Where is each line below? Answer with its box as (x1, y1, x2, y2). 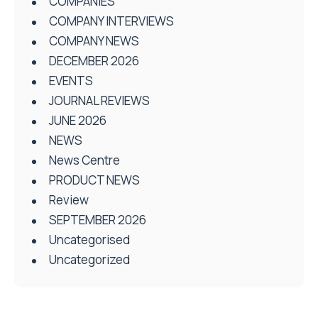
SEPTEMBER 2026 (49, 211, 146, 228)
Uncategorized (49, 251, 130, 268)
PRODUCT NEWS (49, 171, 140, 188)
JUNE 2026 (49, 111, 106, 128)
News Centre (49, 151, 120, 168)
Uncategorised (49, 231, 130, 248)
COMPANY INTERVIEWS (49, 12, 174, 29)
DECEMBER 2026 (49, 52, 139, 69)
